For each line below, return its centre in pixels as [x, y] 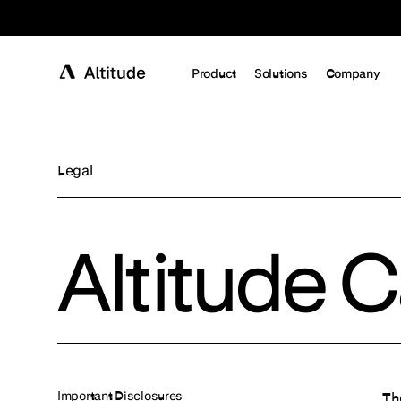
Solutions [281, 73]
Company [353, 73]
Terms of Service [113, 69]
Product [214, 73]
